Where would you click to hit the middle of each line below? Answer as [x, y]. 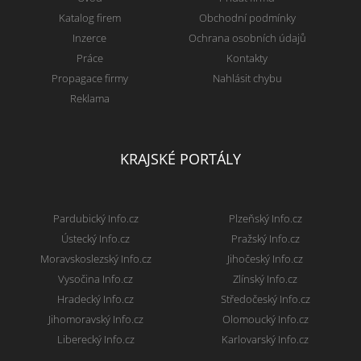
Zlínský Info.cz [266, 279]
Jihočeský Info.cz [266, 259]
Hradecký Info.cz [96, 299]
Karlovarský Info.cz [266, 340]
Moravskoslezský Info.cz [95, 259]
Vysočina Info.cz [96, 279]
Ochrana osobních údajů [247, 38]
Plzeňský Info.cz [265, 219]
